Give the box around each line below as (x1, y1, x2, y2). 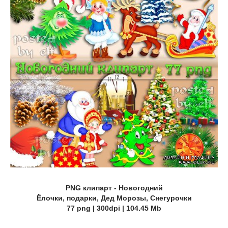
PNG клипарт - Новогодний (65, 184, 163, 192)
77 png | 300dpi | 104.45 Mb (67, 204, 161, 213)
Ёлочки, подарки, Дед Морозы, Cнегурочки (36, 194, 192, 203)
